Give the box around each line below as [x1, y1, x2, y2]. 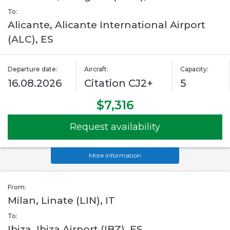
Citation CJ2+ [84, 77, 154, 90]
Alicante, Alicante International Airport [8, 19, 205, 31]
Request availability [70, 121, 160, 133]
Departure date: [8, 65, 57, 73]
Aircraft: [84, 65, 109, 73]
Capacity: [180, 65, 208, 73]
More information [89, 151, 141, 160]
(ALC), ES [8, 33, 53, 46]
